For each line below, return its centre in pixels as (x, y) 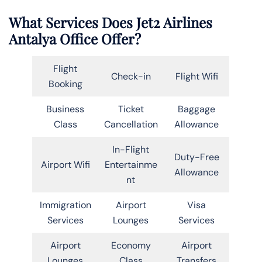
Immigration (65, 205)
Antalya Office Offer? (75, 38)
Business (65, 109)
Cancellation (131, 124)
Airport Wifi (65, 164)
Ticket (131, 109)
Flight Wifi (196, 76)
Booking (65, 84)
